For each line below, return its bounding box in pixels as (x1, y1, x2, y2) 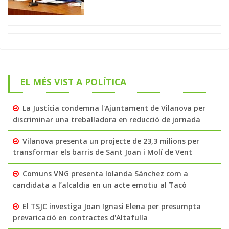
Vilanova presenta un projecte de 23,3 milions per (22, 136, 199, 146)
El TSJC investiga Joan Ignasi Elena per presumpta (22, 201, 201, 212)
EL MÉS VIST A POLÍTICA (19, 76, 126, 88)
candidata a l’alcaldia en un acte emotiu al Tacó (13, 180, 187, 190)
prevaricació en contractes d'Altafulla (13, 213, 148, 223)
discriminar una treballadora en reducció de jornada (13, 114, 200, 125)
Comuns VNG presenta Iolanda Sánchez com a (22, 169, 188, 179)
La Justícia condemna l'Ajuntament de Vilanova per (22, 103, 205, 113)
